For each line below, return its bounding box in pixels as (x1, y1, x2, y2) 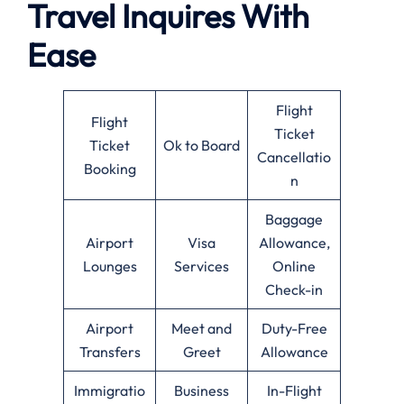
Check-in (265, 280, 323, 298)
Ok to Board (163, 135, 240, 154)
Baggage (265, 209, 323, 228)
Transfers (78, 342, 141, 361)
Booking (83, 159, 136, 178)
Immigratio (74, 381, 145, 399)
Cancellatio (257, 147, 331, 166)
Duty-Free (261, 318, 327, 337)
